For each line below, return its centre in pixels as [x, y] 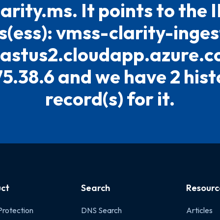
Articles [199, 210]
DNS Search [101, 210]
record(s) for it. [110, 99]
